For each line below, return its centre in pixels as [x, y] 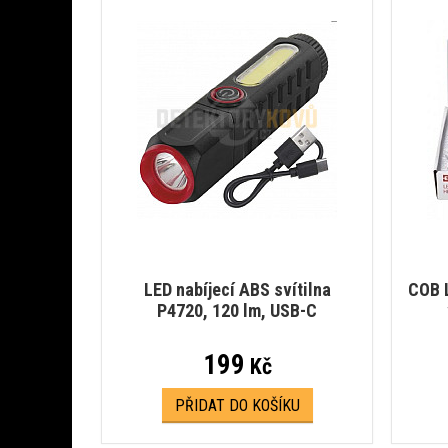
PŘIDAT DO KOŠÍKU [237, 405]
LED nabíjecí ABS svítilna [237, 289]
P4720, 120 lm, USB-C [237, 310]
